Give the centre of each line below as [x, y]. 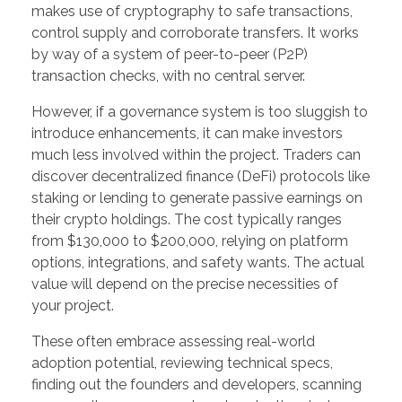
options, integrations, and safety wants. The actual [198, 263]
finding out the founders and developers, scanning [197, 385]
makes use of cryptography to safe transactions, [192, 12]
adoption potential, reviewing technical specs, [182, 363]
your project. [73, 306]
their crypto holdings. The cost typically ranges [187, 220]
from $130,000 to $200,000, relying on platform [190, 241]
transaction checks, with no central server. [168, 76]
